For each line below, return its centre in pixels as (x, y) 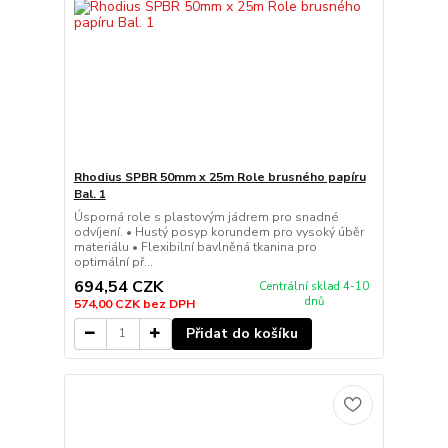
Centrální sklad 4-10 (314, 286)
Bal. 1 (89, 194)
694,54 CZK (118, 286)
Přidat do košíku (241, 333)
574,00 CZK (108, 303)
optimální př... (113, 262)
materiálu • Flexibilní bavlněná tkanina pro (195, 247)
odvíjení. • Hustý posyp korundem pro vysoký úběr (218, 232)
